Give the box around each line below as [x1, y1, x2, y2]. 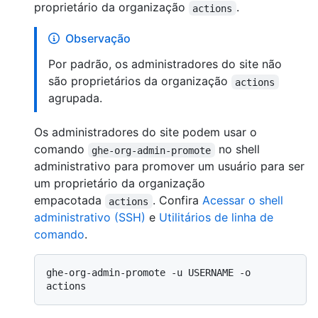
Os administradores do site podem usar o [34, 125, 257, 140]
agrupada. [48, 91, 102, 106]
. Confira [152, 193, 202, 208]
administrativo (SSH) [34, 210, 146, 225]
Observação [65, 31, 131, 46]
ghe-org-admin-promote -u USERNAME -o [46, 267, 251, 279]
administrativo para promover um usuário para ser [34, 159, 305, 174]
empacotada [34, 193, 105, 208]
